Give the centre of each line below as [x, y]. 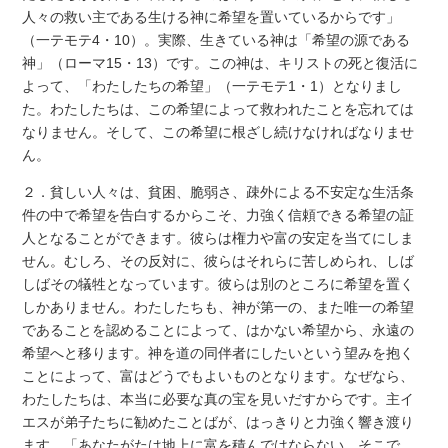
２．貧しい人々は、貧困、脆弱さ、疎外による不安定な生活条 [218, 191]
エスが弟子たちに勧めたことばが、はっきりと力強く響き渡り [218, 421]
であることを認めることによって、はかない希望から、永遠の [218, 329]
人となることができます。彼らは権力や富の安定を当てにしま [218, 237]
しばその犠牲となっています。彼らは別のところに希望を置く [218, 283]
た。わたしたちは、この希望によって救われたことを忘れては [218, 108]
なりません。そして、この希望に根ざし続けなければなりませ [218, 131]
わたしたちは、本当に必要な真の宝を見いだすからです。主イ [218, 398]
